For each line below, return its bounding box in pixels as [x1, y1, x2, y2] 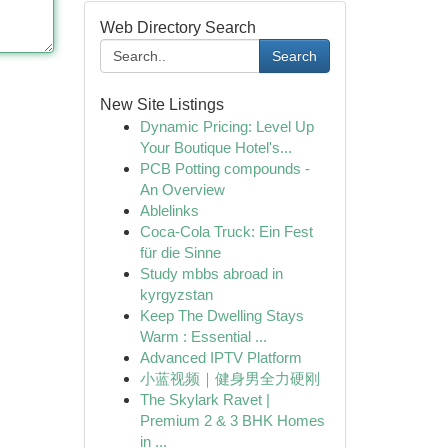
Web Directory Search [99, 19, 256, 36]
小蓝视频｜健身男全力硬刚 [139, 370, 320, 387]
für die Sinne [139, 244, 221, 261]
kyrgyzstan [139, 286, 213, 303]
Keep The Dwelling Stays [139, 307, 304, 324]
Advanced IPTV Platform [139, 349, 302, 366]
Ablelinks [139, 202, 199, 219]
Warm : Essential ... [139, 328, 267, 345]
